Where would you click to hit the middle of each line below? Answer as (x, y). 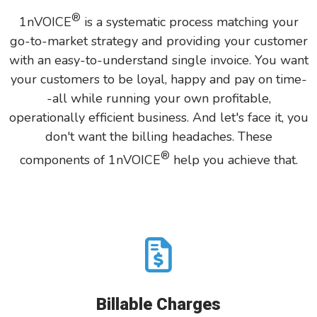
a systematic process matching (184, 22)
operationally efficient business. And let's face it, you (158, 117)
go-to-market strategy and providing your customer (158, 41)
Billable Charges (158, 304)
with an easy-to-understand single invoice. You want (158, 60)
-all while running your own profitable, (158, 98)
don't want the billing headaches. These (158, 136)
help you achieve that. (234, 160)
